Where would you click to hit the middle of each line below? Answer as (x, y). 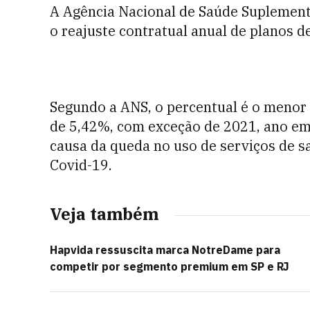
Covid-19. (81, 165)
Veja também (104, 214)
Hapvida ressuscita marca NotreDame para (165, 250)
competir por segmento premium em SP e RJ (170, 266)
